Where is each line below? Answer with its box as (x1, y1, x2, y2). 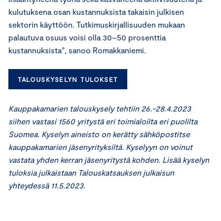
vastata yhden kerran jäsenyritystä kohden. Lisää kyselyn (8, 155, 209, 165)
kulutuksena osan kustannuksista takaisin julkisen (8, 6, 184, 16)
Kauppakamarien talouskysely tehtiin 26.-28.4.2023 (8, 104, 191, 113)
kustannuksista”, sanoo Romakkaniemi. (8, 45, 146, 55)
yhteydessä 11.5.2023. (8, 181, 85, 190)
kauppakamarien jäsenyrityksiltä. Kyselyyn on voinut (8, 142, 192, 152)
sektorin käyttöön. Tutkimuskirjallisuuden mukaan (8, 19, 185, 29)
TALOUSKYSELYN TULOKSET (18, 75, 118, 83)
